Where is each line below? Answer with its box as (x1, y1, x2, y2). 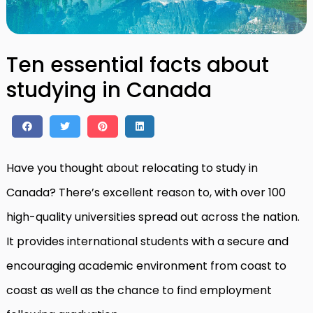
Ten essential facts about (6, 50, 269, 80)
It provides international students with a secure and (6, 233, 289, 249)
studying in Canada (6, 75, 212, 105)
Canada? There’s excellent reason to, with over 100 (6, 184, 286, 201)
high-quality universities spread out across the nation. (6, 209, 300, 225)
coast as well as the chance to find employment (6, 282, 272, 298)
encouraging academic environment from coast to (6, 258, 286, 274)
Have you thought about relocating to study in (6, 160, 258, 176)
